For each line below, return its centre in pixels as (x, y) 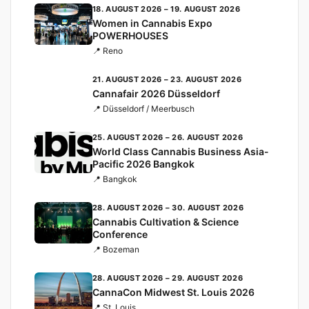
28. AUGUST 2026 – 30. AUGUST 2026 (168, 207)
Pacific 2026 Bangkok (143, 163)
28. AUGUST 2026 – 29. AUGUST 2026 (168, 278)
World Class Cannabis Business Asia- (181, 151)
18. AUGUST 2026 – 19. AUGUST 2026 (166, 9)
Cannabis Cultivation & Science (166, 221)
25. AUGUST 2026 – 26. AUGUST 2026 (168, 137)
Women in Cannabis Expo (152, 23)
